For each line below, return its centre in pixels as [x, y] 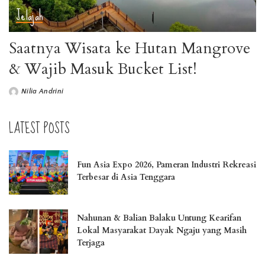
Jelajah [30, 16]
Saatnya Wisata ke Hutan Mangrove [130, 49]
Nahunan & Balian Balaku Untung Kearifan [159, 218]
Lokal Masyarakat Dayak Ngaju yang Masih [162, 230]
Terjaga [91, 243]
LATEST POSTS [39, 129]
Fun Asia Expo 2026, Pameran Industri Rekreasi [167, 165]
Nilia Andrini [43, 92]
